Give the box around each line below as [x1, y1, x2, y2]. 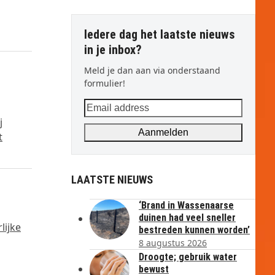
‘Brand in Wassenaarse [139, 199, 234, 211]
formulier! [84, 77, 125, 89]
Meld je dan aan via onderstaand [84, 64, 220, 76]
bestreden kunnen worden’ [139, 224, 250, 236]
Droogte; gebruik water [139, 251, 237, 263]
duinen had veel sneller [139, 212, 236, 223]
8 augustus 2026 [139, 237, 207, 249]
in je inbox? [84, 42, 142, 57]
